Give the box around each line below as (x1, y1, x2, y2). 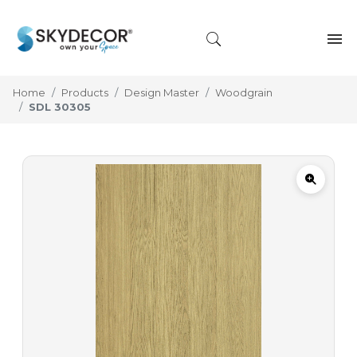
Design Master (124, 86, 199, 100)
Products (61, 86, 108, 100)
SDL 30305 (29, 100, 91, 114)
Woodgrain (215, 86, 273, 100)
